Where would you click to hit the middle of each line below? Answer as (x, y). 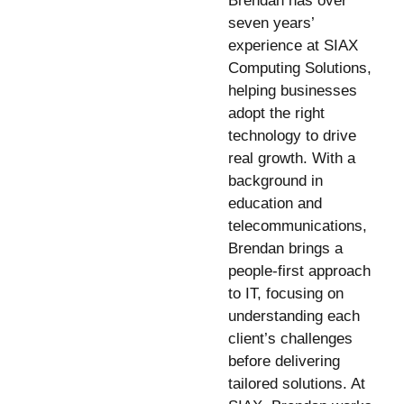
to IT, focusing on (286, 293)
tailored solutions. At (297, 383)
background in (275, 180)
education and (275, 203)
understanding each (294, 316)
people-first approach (299, 271)
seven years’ (271, 23)
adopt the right (276, 113)
